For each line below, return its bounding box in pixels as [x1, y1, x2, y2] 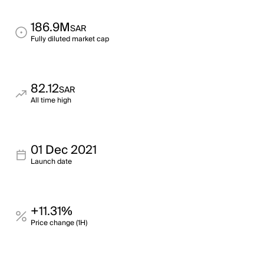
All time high [31, 94, 71, 107]
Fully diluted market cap [31, 33, 109, 45]
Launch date [31, 156, 72, 168]
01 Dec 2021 [31, 140, 97, 160]
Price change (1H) [31, 217, 87, 229]
